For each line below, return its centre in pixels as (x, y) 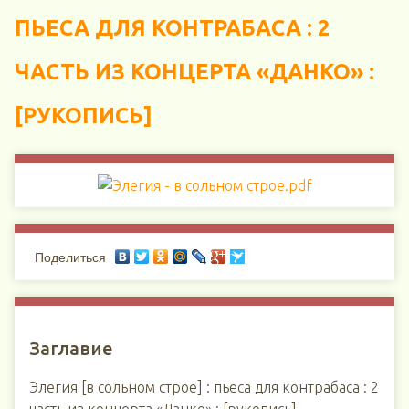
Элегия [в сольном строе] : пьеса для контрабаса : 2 (204, 387)
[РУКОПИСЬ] (84, 115)
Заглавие (71, 348)
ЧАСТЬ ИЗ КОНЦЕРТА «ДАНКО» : (194, 72)
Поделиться (70, 258)
